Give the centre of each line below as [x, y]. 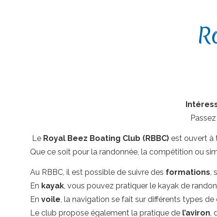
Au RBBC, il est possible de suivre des [98, 172]
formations [188, 172]
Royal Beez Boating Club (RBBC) [106, 138]
